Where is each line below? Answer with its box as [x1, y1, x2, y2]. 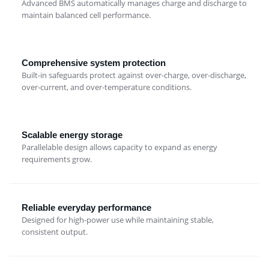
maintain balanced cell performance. [22, 10, 151, 21]
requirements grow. [22, 154, 92, 165]
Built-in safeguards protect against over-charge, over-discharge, [22, 70, 246, 81]
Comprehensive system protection [22, 58, 166, 68]
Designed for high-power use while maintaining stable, [22, 214, 214, 226]
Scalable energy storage [22, 130, 122, 141]
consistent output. [22, 226, 88, 238]
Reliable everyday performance [22, 202, 151, 213]
